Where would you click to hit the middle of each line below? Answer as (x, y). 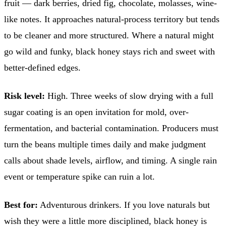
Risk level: (24, 96)
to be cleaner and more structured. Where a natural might (109, 35)
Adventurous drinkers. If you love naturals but (124, 205)
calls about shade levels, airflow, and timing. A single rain (110, 160)
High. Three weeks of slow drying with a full (129, 96)
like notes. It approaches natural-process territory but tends (112, 19)
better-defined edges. (42, 67)
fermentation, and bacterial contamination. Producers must (111, 128)
